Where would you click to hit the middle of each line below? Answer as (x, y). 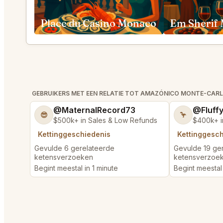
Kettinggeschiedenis (74, 134)
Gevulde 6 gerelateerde (74, 148)
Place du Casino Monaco (98, 23)
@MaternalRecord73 (94, 110)
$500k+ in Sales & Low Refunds (105, 120)
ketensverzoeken (64, 157)
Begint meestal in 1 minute (76, 168)
